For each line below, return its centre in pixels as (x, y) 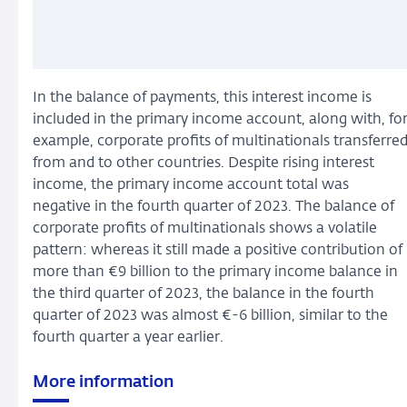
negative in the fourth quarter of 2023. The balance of (213, 208)
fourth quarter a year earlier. (128, 338)
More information (103, 382)
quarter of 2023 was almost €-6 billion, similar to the (210, 317)
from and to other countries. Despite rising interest (203, 164)
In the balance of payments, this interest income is (202, 99)
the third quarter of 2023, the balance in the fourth (203, 295)
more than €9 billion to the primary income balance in (215, 273)
